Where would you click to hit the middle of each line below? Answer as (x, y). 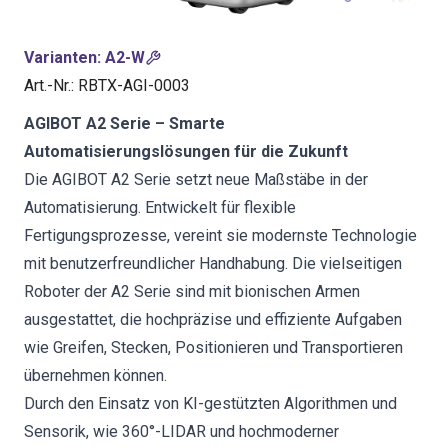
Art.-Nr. (47, 85)
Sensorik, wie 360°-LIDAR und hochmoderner (181, 431)
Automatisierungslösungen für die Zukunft (186, 151)
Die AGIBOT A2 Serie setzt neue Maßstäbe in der (196, 179)
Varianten (60, 57)
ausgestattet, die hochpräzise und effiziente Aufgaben (213, 319)
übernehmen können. (95, 375)
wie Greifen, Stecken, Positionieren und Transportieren (213, 347)
